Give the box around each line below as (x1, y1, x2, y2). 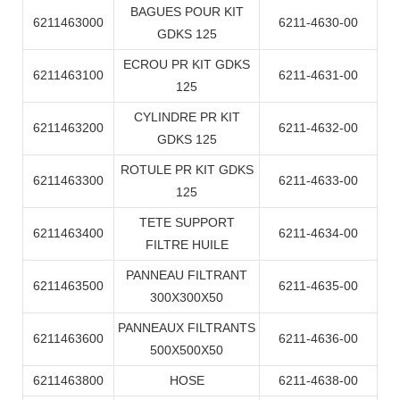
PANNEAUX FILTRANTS (118, 321, 255, 336)
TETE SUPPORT (138, 215, 235, 230)
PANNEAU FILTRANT (126, 268, 247, 283)
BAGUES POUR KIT (129, 4, 244, 20)
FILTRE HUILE (145, 237, 229, 253)
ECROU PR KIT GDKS (123, 57, 250, 72)
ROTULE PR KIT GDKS (120, 162, 254, 178)
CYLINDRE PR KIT (133, 110, 240, 125)
